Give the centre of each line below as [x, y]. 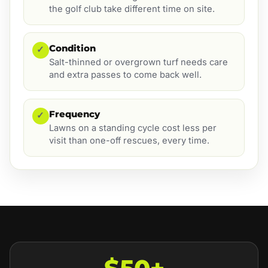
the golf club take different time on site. [132, 9]
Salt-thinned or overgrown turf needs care [138, 63]
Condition [72, 48]
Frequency [74, 114]
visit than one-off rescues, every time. [129, 141]
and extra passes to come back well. [125, 75]
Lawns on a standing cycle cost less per [133, 128]
